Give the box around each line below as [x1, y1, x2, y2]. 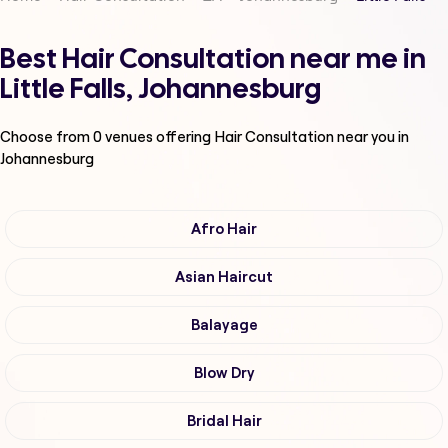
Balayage [190, 317, 258, 334]
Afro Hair [191, 221, 257, 238]
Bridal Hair [186, 413, 262, 430]
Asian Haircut [175, 269, 273, 286]
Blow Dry [193, 365, 255, 382]
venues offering [102, 127, 214, 147]
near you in [337, 127, 409, 147]
